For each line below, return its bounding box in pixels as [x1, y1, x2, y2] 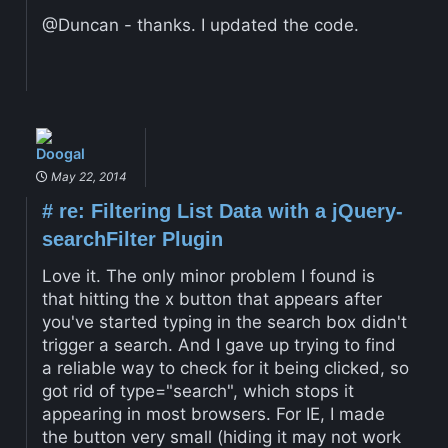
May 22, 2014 [47, 169, 127, 185]
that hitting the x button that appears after [41, 289, 382, 310]
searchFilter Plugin [41, 228, 223, 251]
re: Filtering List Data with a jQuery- [52, 200, 403, 223]
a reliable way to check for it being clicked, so [41, 358, 409, 379]
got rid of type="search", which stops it [41, 381, 354, 402]
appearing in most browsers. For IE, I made [41, 404, 385, 425]
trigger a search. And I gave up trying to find [41, 335, 396, 356]
